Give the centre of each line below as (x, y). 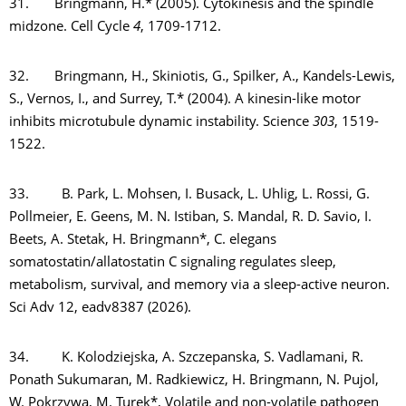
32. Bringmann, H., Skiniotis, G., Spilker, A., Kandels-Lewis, (202, 77)
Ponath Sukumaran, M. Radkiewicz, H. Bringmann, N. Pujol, (194, 381)
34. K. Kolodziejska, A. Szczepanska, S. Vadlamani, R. (186, 358)
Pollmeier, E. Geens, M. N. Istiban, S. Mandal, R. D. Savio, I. (190, 218)
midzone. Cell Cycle (71, 28)
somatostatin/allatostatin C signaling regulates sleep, (173, 263)
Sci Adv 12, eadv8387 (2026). (100, 309)
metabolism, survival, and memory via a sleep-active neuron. (199, 286)
